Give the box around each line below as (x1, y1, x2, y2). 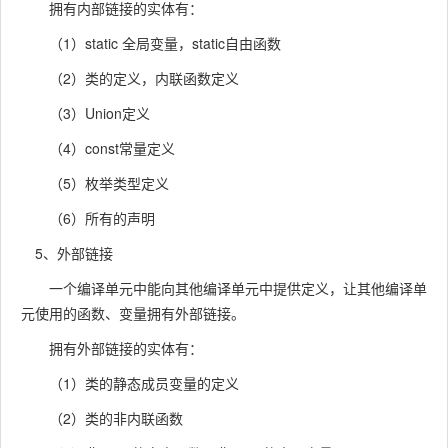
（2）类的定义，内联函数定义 (21, 68, 239, 88)
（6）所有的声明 (21, 208, 155, 228)
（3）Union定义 (21, 103, 150, 123)
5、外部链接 (21, 243, 113, 263)
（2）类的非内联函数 (21, 408, 183, 428)
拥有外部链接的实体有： (21, 338, 203, 358)
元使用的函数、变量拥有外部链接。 (21, 303, 245, 323)
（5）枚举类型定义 (21, 173, 169, 193)
